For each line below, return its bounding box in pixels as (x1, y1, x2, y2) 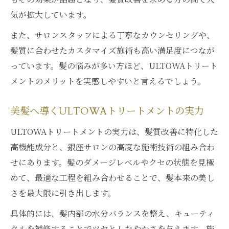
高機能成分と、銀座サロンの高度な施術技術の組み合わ (10, 141, 215, 153)
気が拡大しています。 (10, 9, 91, 20)
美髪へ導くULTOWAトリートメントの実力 (10, 105, 204, 118)
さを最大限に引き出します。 (10, 187, 116, 199)
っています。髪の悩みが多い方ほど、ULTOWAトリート (10, 60, 218, 72)
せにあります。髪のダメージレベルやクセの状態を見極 (10, 156, 214, 168)
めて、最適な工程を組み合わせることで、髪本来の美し (10, 172, 215, 184)
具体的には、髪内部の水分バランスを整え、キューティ (10, 208, 215, 219)
